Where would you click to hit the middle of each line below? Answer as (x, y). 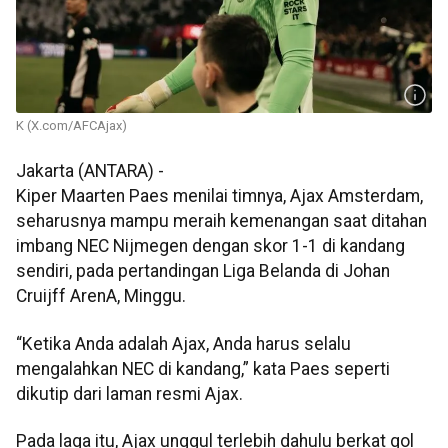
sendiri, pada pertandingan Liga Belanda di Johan (203, 271)
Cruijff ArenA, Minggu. (101, 296)
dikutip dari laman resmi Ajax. (129, 393)
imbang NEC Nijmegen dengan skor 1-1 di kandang (210, 246)
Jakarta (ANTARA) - (90, 171)
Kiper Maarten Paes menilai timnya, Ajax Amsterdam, (219, 196)
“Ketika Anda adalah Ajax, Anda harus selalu (183, 343)
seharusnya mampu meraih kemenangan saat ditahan (221, 221)
